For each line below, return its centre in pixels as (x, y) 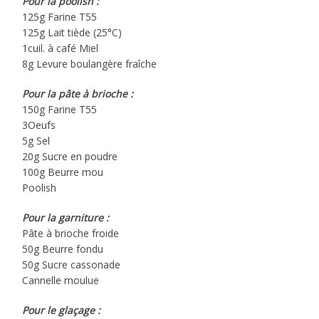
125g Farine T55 (60, 16)
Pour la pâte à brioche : (78, 93)
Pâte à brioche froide (71, 233)
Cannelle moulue (61, 280)
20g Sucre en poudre (70, 156)
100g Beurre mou (63, 172)
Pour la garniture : (66, 217)
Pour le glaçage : (62, 310)
